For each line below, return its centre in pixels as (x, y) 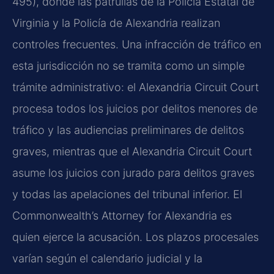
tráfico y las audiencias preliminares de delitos (128, 130)
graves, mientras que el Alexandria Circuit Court (132, 152)
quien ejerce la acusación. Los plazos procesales (135, 237)
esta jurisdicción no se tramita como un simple (128, 66)
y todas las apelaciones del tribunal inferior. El (127, 194)
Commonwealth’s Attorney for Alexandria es (122, 216)
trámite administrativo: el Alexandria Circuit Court (135, 87)
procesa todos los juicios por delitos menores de (135, 109)
